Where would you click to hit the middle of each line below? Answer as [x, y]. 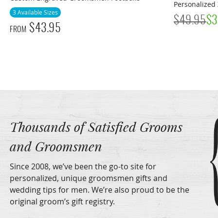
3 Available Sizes [35, 12]
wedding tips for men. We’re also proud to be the [100, 190]
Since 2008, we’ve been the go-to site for [83, 167]
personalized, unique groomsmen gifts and [89, 178]
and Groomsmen [56, 146]
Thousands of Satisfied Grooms [96, 127]
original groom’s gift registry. [62, 202]
